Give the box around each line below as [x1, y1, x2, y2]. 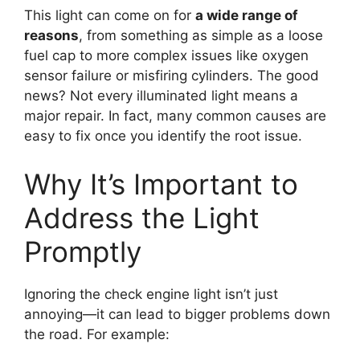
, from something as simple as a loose [79, 27, 323, 44]
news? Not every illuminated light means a [24, 88, 298, 104]
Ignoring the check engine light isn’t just [24, 285, 278, 302]
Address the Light [24, 200, 260, 235]
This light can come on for [24, 7, 195, 24]
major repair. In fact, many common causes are [24, 108, 326, 125]
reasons [24, 27, 79, 44]
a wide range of [195, 7, 298, 24]
